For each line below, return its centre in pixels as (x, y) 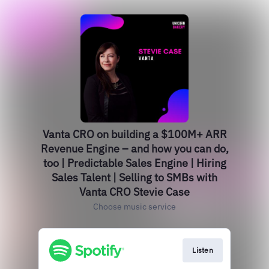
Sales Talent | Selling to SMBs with (134, 177)
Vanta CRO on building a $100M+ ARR (134, 134)
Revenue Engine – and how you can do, (134, 149)
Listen (203, 250)
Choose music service (134, 207)
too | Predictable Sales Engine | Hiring (134, 163)
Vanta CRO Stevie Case (134, 192)
